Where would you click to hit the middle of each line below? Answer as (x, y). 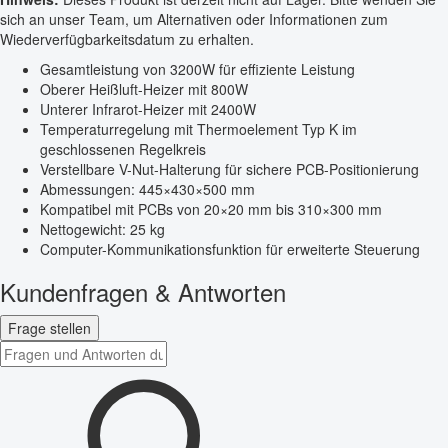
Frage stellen (49, 327)
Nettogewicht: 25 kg (102, 228)
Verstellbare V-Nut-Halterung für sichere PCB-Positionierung (229, 168)
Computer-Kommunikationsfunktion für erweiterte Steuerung (230, 248)
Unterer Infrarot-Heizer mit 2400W (148, 108)
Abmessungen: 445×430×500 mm (147, 188)
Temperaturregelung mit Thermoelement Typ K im (198, 128)
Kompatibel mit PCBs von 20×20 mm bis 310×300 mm (211, 208)
